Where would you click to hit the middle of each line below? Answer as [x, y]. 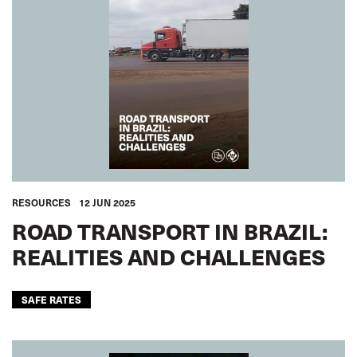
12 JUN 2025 [107, 202]
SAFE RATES [51, 299]
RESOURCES [41, 202]
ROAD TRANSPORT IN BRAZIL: [170, 231]
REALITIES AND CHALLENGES [169, 256]
